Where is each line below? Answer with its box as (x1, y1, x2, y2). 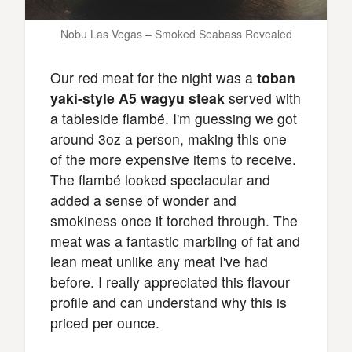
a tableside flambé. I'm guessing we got (50, 108, 297, 128)
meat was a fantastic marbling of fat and (50, 230, 300, 251)
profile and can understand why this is (50, 291, 287, 312)
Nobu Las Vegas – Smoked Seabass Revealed (60, 25, 292, 42)
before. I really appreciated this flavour (50, 271, 290, 291)
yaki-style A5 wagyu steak (50, 87, 225, 108)
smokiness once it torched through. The (50, 210, 298, 230)
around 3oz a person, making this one (50, 128, 287, 148)
